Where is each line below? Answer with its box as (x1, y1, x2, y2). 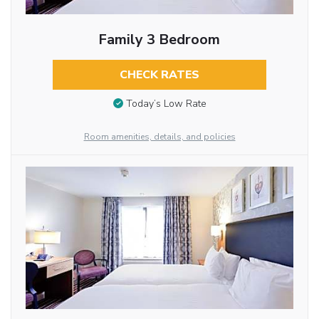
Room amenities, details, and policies (83, 131, 236, 143)
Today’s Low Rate (125, 97, 206, 111)
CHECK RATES (119, 66, 199, 83)
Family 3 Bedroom (98, 29, 221, 49)
